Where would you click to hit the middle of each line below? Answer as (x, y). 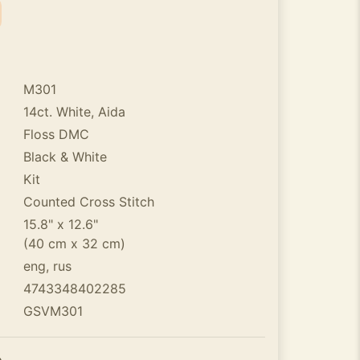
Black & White (65, 157)
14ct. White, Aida (74, 112)
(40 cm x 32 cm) (74, 243)
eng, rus (47, 266)
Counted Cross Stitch (88, 202)
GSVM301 (53, 311)
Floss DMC (56, 134)
